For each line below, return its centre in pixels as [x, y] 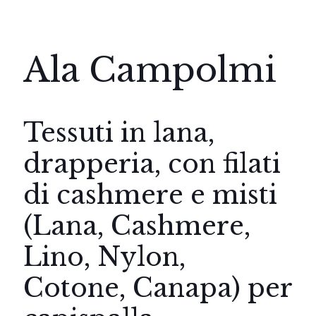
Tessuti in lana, [119, 133]
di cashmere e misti [150, 195]
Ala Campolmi [150, 70]
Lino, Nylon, [104, 257]
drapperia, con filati [152, 164]
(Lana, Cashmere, [137, 226]
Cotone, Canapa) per [158, 288]
